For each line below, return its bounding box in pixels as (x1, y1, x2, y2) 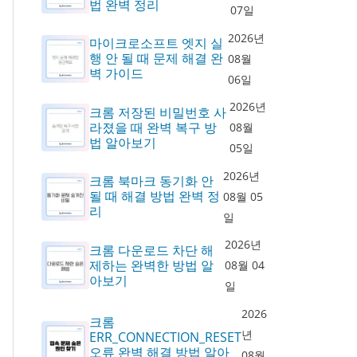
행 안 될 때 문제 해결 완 (88, 49, 223, 67)
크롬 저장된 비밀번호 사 (88, 103, 226, 121)
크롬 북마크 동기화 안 (88, 172, 214, 190)
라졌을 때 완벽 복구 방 (88, 118, 217, 136)
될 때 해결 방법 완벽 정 (88, 187, 220, 205)
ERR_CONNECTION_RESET (88, 328, 241, 346)
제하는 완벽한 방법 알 (88, 256, 214, 274)
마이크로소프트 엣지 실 (88, 34, 223, 52)
